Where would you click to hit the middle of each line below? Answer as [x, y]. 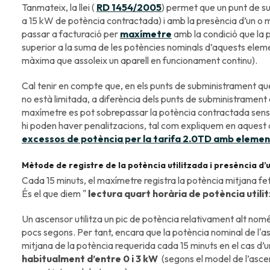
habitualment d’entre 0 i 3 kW [89, 258]
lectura [105, 193]
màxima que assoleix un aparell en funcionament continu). [140, 60]
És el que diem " [55, 193]
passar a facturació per [71, 33]
